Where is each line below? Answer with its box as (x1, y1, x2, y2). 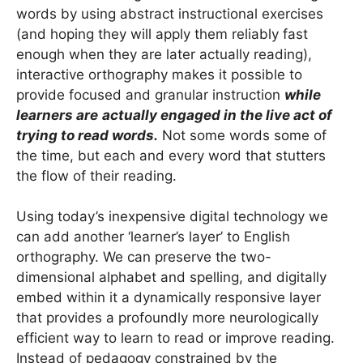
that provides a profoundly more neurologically (16, 310, 318, 327)
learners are (16, 106, 98, 123)
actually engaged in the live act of (102, 106, 332, 123)
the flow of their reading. (16, 167, 177, 184)
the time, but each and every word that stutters (16, 147, 326, 164)
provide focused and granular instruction (16, 86, 284, 103)
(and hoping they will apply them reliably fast (16, 25, 308, 42)
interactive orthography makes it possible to (16, 66, 302, 83)
